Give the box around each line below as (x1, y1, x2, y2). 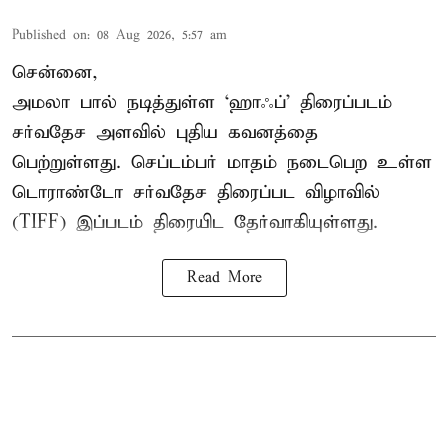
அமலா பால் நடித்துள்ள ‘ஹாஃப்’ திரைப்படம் (12, 90, 392, 114)
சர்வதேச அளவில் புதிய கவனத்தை (12, 120, 318, 144)
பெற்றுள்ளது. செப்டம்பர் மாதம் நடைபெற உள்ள (12, 150, 432, 174)
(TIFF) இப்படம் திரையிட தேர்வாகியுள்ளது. (12, 210, 378, 234)
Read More (186, 268, 262, 287)
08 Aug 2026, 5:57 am (97, 26, 227, 44)
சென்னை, (12, 60, 98, 84)
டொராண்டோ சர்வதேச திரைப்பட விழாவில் (12, 180, 380, 204)
